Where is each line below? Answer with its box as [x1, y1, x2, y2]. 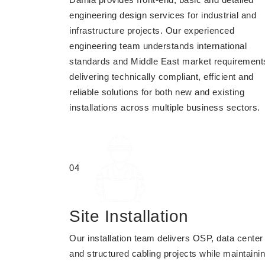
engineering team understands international [69, 41, 247, 51]
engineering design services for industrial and [69, 10, 256, 20]
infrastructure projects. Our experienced [69, 25, 234, 35]
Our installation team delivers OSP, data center [69, 233, 263, 243]
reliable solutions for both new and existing [69, 87, 244, 97]
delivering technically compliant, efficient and [69, 72, 254, 82]
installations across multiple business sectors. [69, 102, 260, 112]
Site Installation [69, 207, 189, 225]
